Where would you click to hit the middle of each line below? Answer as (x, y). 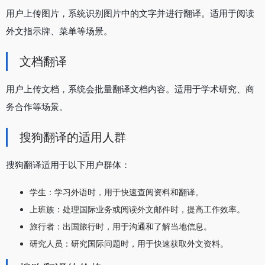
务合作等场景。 (37, 106)
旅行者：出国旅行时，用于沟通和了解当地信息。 (121, 226)
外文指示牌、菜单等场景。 (59, 31)
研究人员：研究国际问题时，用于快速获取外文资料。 (129, 243)
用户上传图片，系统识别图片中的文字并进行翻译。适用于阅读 (130, 13)
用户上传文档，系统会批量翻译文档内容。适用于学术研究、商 (130, 89)
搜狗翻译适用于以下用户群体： (68, 164)
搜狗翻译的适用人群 (73, 137)
